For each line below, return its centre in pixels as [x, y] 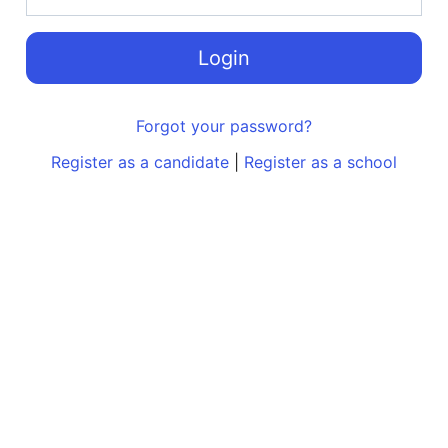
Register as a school [320, 161]
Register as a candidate [140, 161]
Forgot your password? [224, 125]
